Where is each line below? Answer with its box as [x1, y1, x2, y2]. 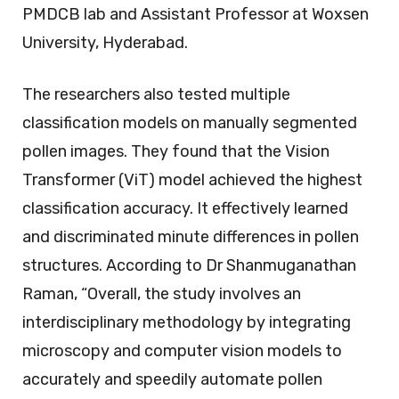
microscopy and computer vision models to [22, 341, 342, 362]
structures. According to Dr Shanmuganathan [22, 256, 356, 276]
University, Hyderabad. [22, 33, 188, 53]
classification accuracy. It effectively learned [22, 199, 348, 219]
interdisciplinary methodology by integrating [22, 313, 351, 333]
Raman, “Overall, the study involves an [22, 284, 301, 305]
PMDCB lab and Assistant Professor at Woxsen [22, 4, 369, 25]
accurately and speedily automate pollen [22, 370, 322, 390]
